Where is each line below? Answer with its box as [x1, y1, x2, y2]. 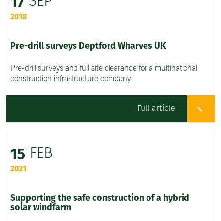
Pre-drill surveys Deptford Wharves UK [10, 42, 166, 52]
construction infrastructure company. [10, 75, 132, 84]
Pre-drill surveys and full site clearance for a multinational [10, 65, 197, 73]
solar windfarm [10, 203, 71, 213]
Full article [137, 105, 175, 113]
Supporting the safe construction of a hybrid [10, 194, 189, 204]
